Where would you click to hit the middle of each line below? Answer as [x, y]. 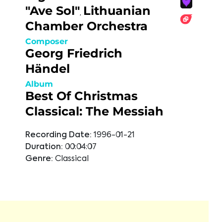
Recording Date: [58, 135]
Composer [47, 41]
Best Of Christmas [82, 96]
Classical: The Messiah [94, 111]
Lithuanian [117, 11]
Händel [48, 69]
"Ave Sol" [53, 11]
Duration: [44, 147]
